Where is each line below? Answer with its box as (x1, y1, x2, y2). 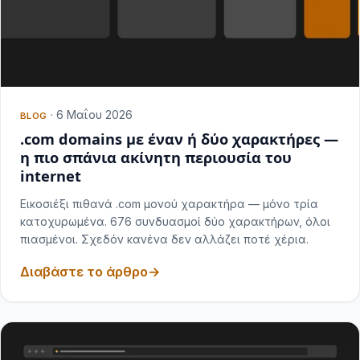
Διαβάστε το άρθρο (20, 263, 148, 280)
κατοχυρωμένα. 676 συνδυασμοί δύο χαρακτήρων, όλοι (20, 214, 330, 228)
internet (20, 166, 81, 186)
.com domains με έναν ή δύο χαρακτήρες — (20, 129, 338, 149)
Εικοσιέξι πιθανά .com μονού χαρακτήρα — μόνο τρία (20, 196, 318, 211)
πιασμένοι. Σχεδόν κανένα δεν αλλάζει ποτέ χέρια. (20, 231, 309, 246)
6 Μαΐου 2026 (55, 107, 133, 121)
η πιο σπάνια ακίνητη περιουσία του (20, 147, 292, 167)
